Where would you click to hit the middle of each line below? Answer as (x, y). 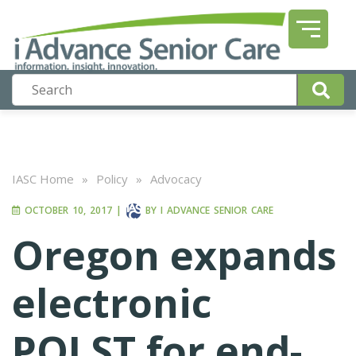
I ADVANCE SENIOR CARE (217, 211)
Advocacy (176, 179)
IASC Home (43, 179)
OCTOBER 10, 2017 (66, 211)
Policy (112, 179)
